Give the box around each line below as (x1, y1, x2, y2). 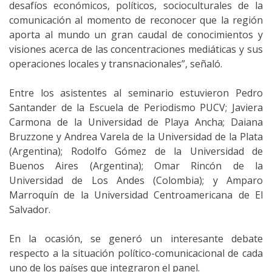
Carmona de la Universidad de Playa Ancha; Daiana (9, 115, 263, 129)
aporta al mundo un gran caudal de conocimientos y (9, 27, 263, 41)
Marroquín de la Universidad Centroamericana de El (9, 188, 263, 202)
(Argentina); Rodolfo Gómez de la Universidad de (9, 144, 263, 158)
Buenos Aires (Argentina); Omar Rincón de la (9, 158, 263, 172)
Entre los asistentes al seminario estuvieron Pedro (9, 86, 263, 100)
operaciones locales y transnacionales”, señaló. (9, 56, 222, 70)
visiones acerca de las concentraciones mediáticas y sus (9, 42, 263, 56)
